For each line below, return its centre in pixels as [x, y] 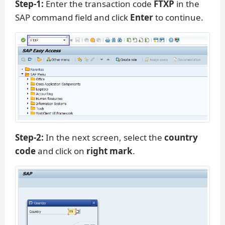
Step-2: [29, 137]
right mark [109, 151]
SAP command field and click [73, 17]
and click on [61, 151]
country [181, 137]
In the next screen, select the [104, 137]
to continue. [178, 17]
